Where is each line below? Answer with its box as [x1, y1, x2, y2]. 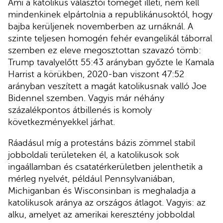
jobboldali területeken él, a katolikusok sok [8, 149, 179, 160]
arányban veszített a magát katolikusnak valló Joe [8, 81, 207, 91]
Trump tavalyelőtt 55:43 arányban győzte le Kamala [8, 57, 214, 67]
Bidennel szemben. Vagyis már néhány [8, 93, 164, 103]
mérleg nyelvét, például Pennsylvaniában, [8, 173, 175, 184]
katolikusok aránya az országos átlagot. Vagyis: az [8, 197, 206, 208]
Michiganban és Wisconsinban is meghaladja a [8, 185, 196, 196]
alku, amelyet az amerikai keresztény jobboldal [8, 209, 195, 220]
